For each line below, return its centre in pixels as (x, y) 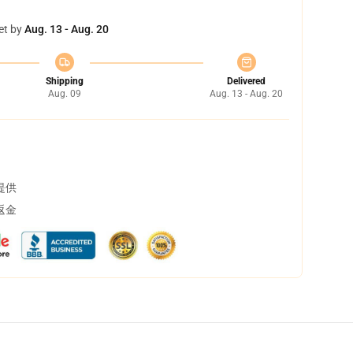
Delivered (246, 81)
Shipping (64, 81)
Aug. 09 (64, 94)
